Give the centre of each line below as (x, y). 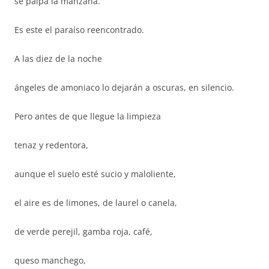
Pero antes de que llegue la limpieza (88, 116)
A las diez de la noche (58, 59)
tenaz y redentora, (51, 145)
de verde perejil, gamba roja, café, (83, 231)
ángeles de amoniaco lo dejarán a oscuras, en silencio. (124, 87)
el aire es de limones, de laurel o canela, (96, 203)
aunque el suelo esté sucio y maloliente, (95, 174)
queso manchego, (50, 260)
